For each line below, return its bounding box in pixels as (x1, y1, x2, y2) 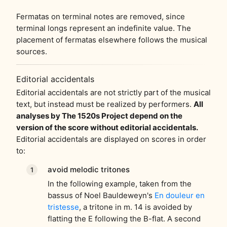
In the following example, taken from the (47, 178, 192, 188)
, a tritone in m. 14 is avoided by (79, 202, 192, 212)
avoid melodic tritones (47, 164, 130, 174)
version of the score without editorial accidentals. (16, 122, 198, 132)
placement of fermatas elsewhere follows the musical (16, 34, 207, 45)
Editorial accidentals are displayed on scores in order (16, 134, 206, 144)
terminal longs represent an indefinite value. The (16, 23, 191, 33)
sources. (16, 46, 47, 56)
